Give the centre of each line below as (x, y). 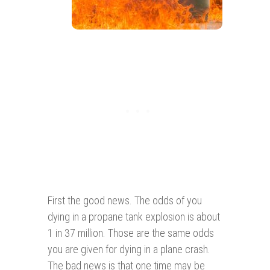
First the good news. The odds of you (125, 201)
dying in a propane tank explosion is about (134, 217)
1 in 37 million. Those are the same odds (131, 233)
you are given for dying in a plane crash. (129, 250)
